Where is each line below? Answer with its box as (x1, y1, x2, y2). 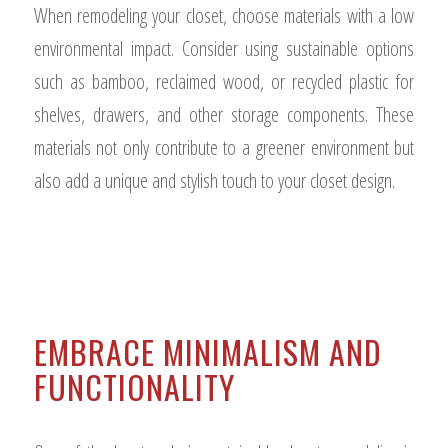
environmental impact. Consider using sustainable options (33, 34, 415, 62)
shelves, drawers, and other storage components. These (33, 100, 415, 128)
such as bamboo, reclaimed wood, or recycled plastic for (33, 67, 415, 95)
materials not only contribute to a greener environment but (33, 133, 415, 161)
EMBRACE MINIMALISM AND (33, 327, 382, 375)
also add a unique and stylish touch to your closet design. (33, 166, 395, 194)
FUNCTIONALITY (33, 362, 235, 410)
